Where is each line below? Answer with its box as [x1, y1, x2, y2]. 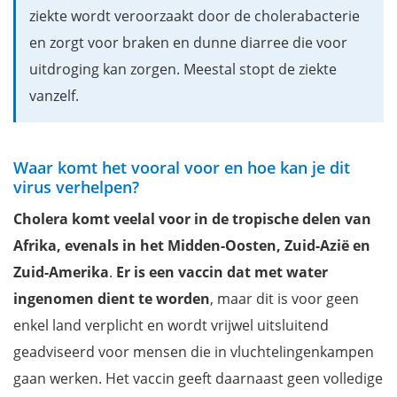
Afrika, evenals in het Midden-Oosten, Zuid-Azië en [13, 236, 370, 256]
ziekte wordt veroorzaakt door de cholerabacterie [29, 6, 360, 27]
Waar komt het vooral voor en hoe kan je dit [13, 157, 350, 179]
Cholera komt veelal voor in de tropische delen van [13, 209, 371, 230]
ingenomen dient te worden [13, 289, 210, 309]
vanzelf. [29, 86, 79, 106]
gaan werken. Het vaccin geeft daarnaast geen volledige [13, 369, 383, 389]
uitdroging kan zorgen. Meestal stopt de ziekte [29, 59, 337, 80]
